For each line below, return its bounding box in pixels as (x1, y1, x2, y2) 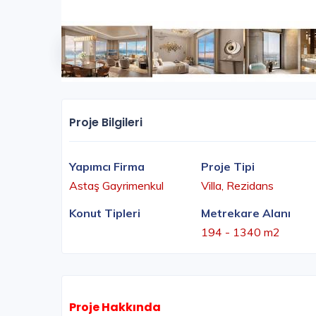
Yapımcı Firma (69, 159, 145, 174)
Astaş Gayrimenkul (69, 178, 164, 193)
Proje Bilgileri (69, 114, 142, 131)
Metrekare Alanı (201, 206, 291, 221)
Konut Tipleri (69, 206, 140, 221)
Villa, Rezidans (201, 178, 274, 193)
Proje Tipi (201, 159, 255, 174)
